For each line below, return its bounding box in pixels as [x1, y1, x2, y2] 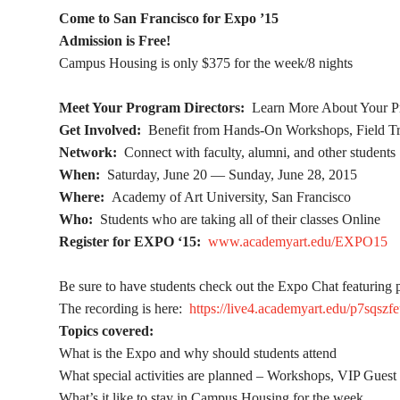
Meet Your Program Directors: [59, 100, 245, 115]
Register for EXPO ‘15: [59, 234, 204, 249]
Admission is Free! [59, 33, 171, 48]
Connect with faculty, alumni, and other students [124, 145, 396, 160]
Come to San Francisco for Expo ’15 [59, 11, 279, 26]
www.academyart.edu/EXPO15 [208, 234, 387, 249]
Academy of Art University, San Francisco [112, 189, 351, 204]
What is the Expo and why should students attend [59, 346, 337, 361]
